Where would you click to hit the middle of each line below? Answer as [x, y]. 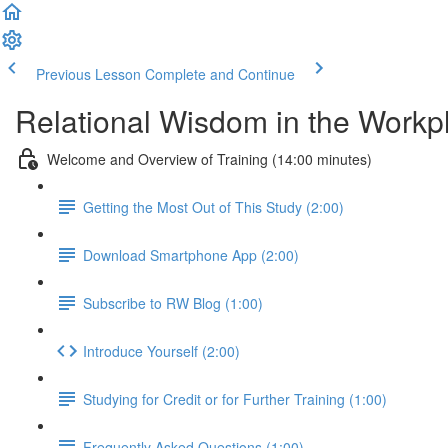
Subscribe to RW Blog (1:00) [173, 302]
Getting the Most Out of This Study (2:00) [213, 206]
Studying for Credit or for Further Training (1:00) [235, 398]
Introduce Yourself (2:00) [161, 350]
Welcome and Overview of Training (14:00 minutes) [209, 158]
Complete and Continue [220, 74]
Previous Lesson [88, 74]
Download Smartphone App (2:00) [191, 254]
